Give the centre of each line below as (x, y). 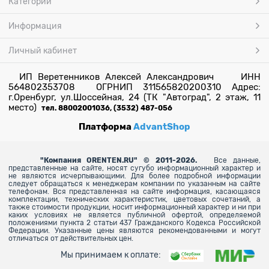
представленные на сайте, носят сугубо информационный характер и (134, 168)
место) (25, 107)
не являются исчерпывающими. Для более (92, 176)
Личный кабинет (43, 50)
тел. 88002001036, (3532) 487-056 (107, 108)
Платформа (106, 127)
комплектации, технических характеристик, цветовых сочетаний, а (134, 199)
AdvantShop (162, 127)
